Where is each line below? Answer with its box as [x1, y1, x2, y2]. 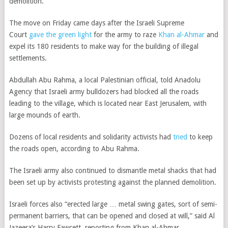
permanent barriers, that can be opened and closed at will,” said [9, 212, 209, 220]
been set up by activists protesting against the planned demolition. [9, 178, 216, 186]
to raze [134, 31, 158, 39]
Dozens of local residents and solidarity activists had [9, 133, 173, 141]
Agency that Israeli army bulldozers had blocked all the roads [9, 88, 198, 96]
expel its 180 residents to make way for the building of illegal [9, 42, 198, 50]
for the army [93, 31, 134, 39]
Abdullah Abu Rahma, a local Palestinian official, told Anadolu [9, 76, 201, 84]
